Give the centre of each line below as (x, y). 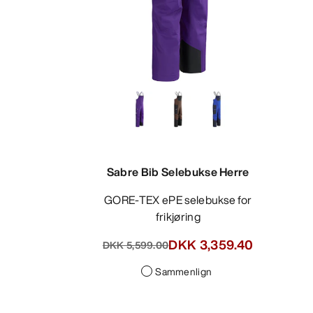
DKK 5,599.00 (136, 245)
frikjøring (178, 217)
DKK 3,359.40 (211, 245)
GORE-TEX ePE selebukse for (109, 200)
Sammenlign (184, 272)
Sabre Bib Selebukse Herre (178, 172)
